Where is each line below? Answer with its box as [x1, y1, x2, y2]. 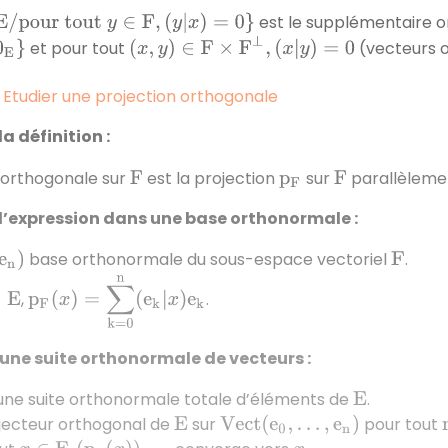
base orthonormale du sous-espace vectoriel [25, 247, 392, 271]
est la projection [142, 166, 279, 190]
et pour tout [25, 36, 129, 60]
